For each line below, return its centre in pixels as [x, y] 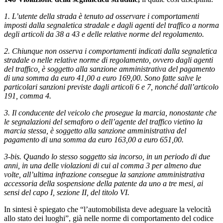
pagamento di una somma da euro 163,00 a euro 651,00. [94, 139]
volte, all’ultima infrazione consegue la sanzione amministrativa [104, 174]
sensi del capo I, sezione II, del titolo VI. [67, 192]
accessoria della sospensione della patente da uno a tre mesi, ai [104, 183]
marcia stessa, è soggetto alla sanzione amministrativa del [95, 130]
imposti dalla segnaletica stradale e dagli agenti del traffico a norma [111, 25]
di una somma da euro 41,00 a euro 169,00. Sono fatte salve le [103, 78]
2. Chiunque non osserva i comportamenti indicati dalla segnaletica [111, 51]
